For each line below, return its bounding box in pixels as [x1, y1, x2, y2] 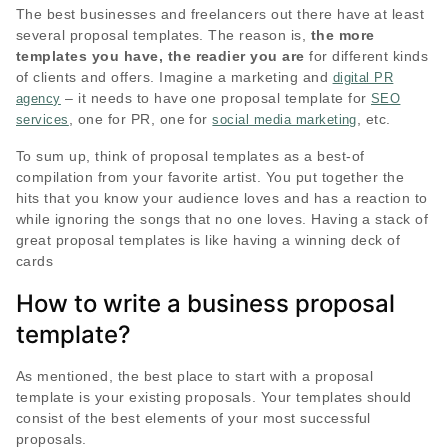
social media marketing [212, 112, 357, 128]
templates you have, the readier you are [16, 48, 310, 65]
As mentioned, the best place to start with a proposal [16, 368, 374, 385]
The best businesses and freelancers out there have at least [16, 6, 425, 23]
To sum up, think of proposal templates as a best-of [16, 148, 365, 165]
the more [310, 27, 375, 44]
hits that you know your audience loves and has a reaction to [16, 190, 428, 207]
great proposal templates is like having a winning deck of [16, 232, 401, 249]
